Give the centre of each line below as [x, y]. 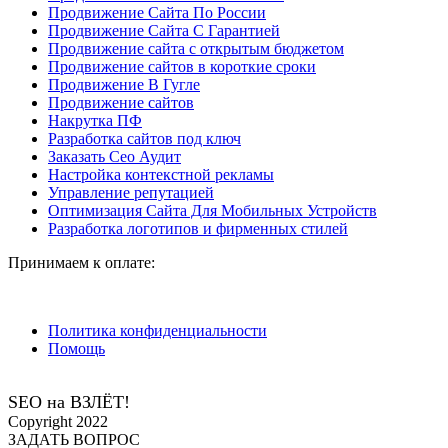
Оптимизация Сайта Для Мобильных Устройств [212, 211]
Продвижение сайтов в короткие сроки [182, 67]
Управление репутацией [131, 193]
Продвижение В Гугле [124, 85]
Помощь [76, 349]
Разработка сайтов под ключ [144, 139]
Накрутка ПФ [95, 121]
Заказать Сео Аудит [114, 157]
